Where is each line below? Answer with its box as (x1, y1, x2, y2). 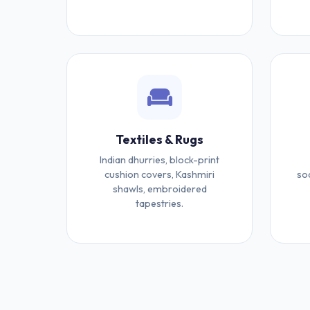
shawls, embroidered (112, 183, 207, 195)
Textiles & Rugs (116, 131, 204, 147)
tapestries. (136, 197, 184, 210)
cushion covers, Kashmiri (104, 168, 215, 181)
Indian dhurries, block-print (100, 154, 220, 166)
